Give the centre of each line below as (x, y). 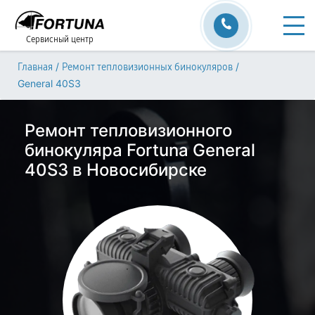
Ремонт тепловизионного (128, 130)
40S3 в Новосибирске (116, 170)
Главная (35, 67)
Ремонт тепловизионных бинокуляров (147, 67)
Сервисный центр (60, 39)
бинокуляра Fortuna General (140, 150)
